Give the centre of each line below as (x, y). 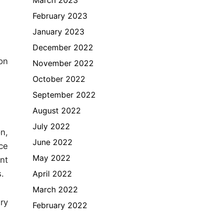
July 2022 (51, 126)
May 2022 (52, 158)
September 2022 (64, 94)
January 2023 (58, 31)
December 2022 (63, 47)
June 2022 (53, 142)
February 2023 (60, 16)
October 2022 (59, 79)
